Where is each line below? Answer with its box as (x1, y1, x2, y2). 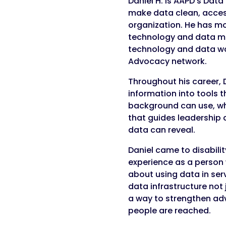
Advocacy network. (128, 55, 207, 68)
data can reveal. (128, 124, 195, 136)
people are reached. (128, 205, 211, 217)
